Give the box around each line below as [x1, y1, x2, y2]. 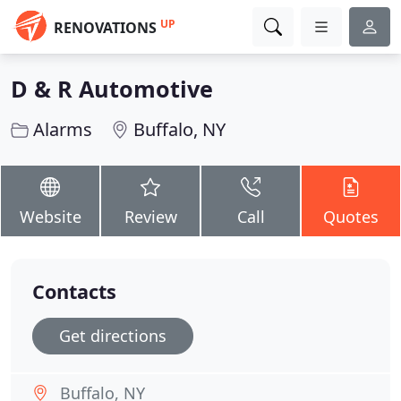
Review [124, 206, 177, 227]
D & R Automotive [11, 73, 213, 104]
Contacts [32, 278, 116, 304]
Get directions [59, 325, 166, 346]
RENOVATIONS [54, 18, 157, 38]
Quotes [323, 206, 379, 227]
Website [19, 206, 81, 227]
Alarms [33, 117, 92, 141]
